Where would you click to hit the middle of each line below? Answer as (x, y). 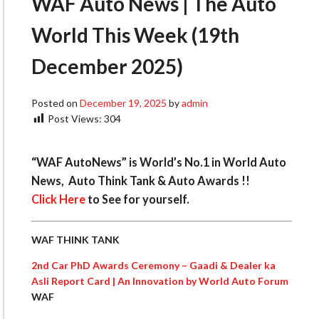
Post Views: (75, 118)
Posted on (56, 103)
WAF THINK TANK (75, 239)
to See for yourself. (137, 199)
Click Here (58, 199)
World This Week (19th (135, 35)
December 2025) (107, 66)
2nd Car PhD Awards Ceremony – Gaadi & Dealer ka (153, 265)
